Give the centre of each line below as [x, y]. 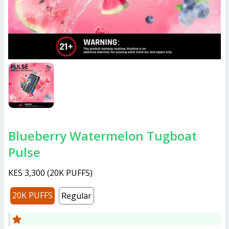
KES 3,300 [27, 173]
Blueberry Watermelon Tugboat [12, 136]
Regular [76, 196]
